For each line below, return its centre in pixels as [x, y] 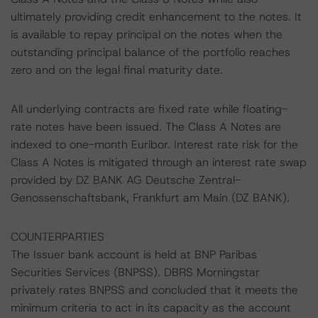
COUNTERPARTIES [57, 237]
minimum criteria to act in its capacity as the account [151, 308]
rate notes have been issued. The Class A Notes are [146, 127]
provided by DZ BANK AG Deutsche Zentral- [126, 180]
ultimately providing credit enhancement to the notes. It [156, 17]
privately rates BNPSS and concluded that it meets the [154, 290]
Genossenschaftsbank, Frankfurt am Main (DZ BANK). [150, 198]
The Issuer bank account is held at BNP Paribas [134, 254]
